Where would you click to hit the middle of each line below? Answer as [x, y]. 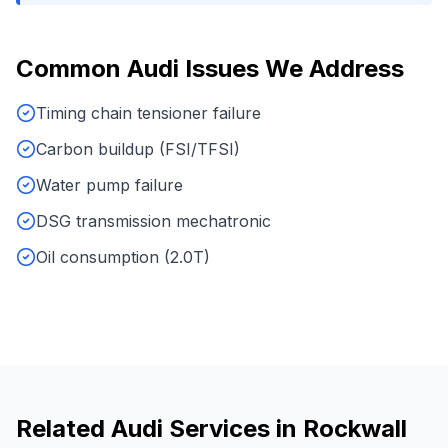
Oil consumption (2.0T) [123, 257]
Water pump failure [109, 185]
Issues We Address [291, 68]
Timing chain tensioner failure [148, 113]
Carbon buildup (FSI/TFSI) [138, 149]
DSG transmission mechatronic [153, 221]
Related [63, 428]
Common [71, 68]
